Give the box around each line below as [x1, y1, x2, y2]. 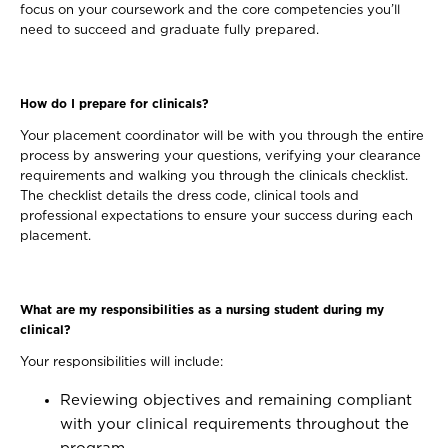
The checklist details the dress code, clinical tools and [20, 190, 359, 203]
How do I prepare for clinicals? [20, 98, 209, 110]
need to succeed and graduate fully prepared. [20, 24, 323, 37]
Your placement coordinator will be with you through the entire [20, 130, 424, 143]
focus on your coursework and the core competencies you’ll [20, 4, 400, 17]
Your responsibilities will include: [20, 356, 231, 369]
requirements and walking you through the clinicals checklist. [20, 170, 408, 183]
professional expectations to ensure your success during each [20, 210, 413, 223]
